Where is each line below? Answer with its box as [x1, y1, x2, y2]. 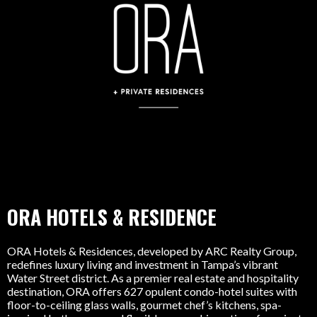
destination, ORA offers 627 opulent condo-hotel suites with [7, 284, 297, 298]
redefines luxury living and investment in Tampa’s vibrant [7, 258, 278, 271]
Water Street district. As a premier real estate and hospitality [7, 271, 299, 284]
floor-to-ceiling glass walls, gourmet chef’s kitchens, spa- [7, 298, 282, 311]
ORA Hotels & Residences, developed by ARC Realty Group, [7, 244, 296, 258]
